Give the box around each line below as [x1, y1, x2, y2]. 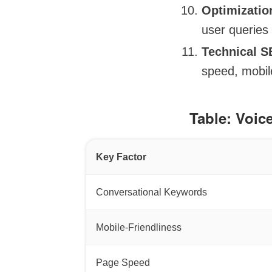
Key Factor [96, 152, 146, 162]
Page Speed [96, 257, 150, 268]
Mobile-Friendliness [96, 222, 182, 233]
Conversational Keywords [96, 187, 207, 197]
